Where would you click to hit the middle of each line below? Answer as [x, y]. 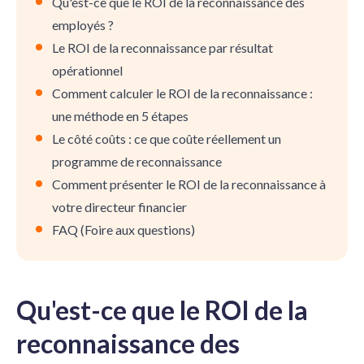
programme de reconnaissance [137, 161]
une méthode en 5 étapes [120, 115]
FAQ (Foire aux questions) [123, 229]
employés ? [83, 24]
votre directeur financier [119, 206]
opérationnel [87, 70]
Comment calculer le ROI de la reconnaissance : [182, 93]
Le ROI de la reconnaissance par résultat [162, 47]
